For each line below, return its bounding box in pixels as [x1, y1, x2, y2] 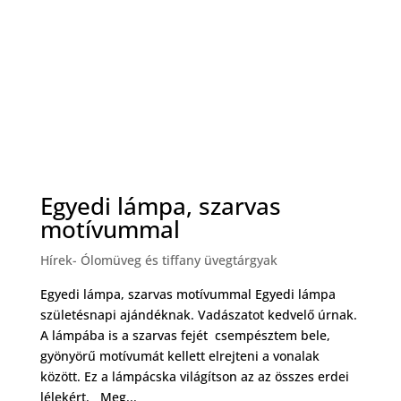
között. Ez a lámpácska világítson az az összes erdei [39, 367, 349, 385]
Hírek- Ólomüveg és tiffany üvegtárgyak [39, 251, 277, 269]
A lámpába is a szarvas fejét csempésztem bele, [39, 326, 330, 344]
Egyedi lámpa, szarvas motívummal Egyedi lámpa [39, 285, 339, 303]
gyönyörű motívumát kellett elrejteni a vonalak [39, 346, 320, 364]
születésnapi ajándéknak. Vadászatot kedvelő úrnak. [39, 305, 357, 323]
